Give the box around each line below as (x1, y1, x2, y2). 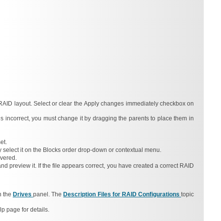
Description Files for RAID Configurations (63, 191, 182, 198)
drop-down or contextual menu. (78, 147, 161, 153)
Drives (12, 191, 34, 198)
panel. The (33, 191, 64, 198)
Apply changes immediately (83, 100, 160, 107)
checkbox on (159, 100, 194, 107)
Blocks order (43, 147, 78, 153)
